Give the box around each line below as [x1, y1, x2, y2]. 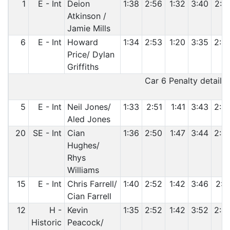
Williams [67, 165, 99, 175]
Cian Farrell [67, 191, 111, 201]
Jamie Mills [67, 23, 110, 33]
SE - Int [33, 128, 62, 138]
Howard [67, 37, 98, 47]
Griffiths [67, 62, 99, 72]
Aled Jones [67, 114, 110, 124]
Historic [31, 217, 62, 227]
